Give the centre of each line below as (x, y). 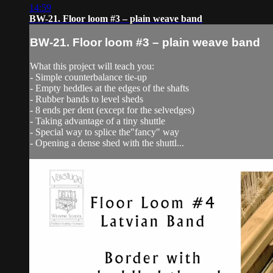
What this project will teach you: (92, 66)
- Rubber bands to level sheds (87, 99)
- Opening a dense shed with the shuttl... (107, 143)
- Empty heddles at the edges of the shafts (109, 88)
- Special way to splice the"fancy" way (105, 132)
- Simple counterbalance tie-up (88, 77)
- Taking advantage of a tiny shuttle (97, 121)
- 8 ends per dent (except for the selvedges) (112, 110)
